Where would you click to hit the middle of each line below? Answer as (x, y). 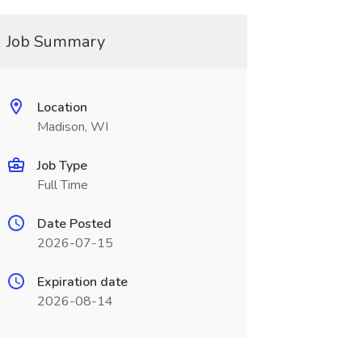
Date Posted (74, 224)
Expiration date (82, 282)
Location (62, 107)
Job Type (62, 166)
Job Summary (55, 42)
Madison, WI (72, 127)
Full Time (62, 185)
